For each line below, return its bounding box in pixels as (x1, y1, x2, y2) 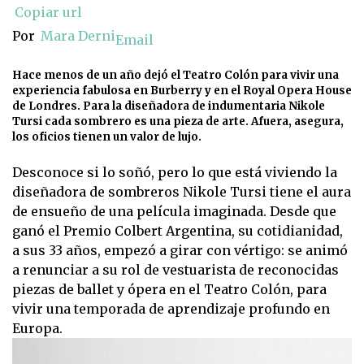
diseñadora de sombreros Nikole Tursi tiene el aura (12, 184, 351, 201)
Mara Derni (41, 28, 115, 45)
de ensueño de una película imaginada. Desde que (12, 203, 336, 220)
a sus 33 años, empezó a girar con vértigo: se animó (12, 242, 348, 259)
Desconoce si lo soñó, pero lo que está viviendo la (12, 164, 337, 181)
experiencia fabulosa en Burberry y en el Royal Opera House (12, 84, 352, 98)
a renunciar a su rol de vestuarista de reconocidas (12, 262, 339, 279)
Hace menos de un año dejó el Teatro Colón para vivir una (12, 68, 339, 83)
